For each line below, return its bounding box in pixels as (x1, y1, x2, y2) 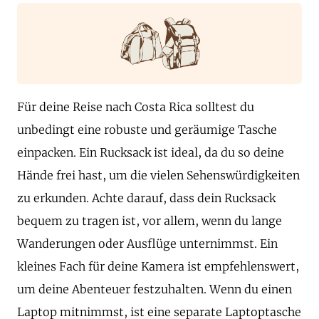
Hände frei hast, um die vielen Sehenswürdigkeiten (17, 168, 300, 183)
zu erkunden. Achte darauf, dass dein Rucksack (17, 191, 276, 206)
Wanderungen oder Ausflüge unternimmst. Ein (17, 236, 278, 251)
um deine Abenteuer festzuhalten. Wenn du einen (17, 282, 292, 297)
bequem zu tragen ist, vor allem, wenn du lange (17, 214, 282, 229)
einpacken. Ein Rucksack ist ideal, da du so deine (17, 145, 284, 160)
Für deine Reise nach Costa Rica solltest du (17, 100, 254, 115)
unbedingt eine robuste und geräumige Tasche (17, 122, 277, 137)
